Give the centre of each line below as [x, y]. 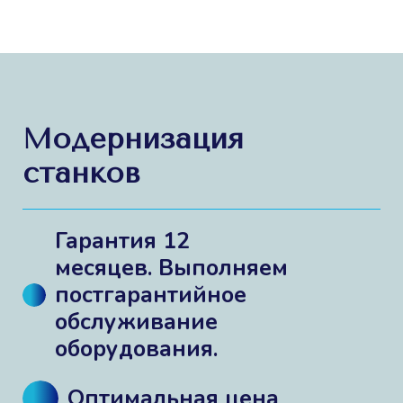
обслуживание [136, 322]
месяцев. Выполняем [171, 268]
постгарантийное [151, 295]
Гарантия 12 [122, 241]
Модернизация [133, 139]
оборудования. [136, 349]
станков [86, 173]
